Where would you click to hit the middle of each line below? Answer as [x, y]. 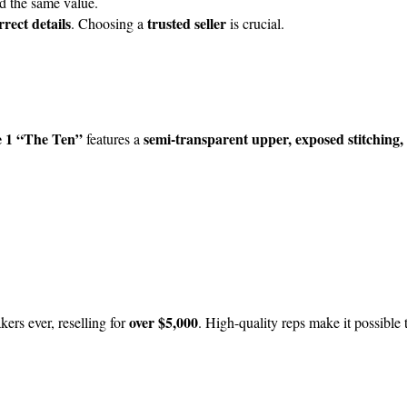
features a [113, 138]
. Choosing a [109, 24]
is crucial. [255, 24]
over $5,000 [164, 322]
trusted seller [187, 24]
